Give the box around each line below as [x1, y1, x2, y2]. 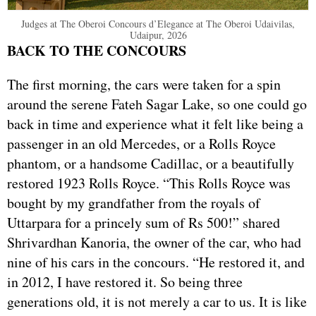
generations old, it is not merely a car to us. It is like [7, 292, 307, 312]
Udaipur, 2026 [129, 28, 187, 42]
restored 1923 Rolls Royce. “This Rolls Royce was [7, 174, 291, 193]
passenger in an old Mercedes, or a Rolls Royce [7, 134, 276, 154]
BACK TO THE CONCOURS [7, 40, 186, 61]
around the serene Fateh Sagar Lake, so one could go [7, 95, 307, 114]
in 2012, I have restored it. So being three [7, 272, 243, 292]
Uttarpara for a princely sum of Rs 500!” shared [7, 213, 280, 233]
